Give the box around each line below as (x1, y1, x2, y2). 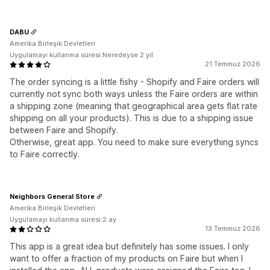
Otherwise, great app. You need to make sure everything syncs (10, 137, 259, 148)
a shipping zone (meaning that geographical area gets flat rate (10, 101, 257, 111)
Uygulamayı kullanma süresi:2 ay (10, 215, 116, 224)
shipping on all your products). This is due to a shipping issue (10, 113, 253, 124)
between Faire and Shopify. (10, 125, 118, 136)
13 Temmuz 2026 (205, 224, 260, 233)
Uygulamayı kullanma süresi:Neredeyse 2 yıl (10, 51, 153, 60)
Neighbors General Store (10, 192, 95, 201)
